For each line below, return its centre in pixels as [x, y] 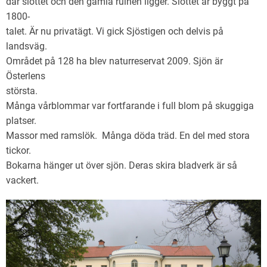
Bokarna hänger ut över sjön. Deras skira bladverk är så [122, 165]
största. [22, 91]
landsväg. [27, 46]
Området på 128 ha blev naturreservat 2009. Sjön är [114, 61]
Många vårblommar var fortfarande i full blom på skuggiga [130, 106]
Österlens [26, 76]
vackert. [22, 180]
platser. [21, 121]
